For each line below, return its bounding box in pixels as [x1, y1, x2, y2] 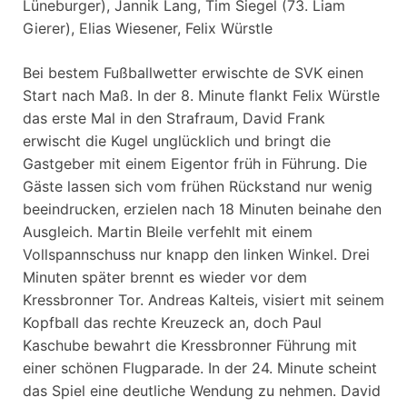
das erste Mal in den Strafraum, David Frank [23, 108, 325, 127]
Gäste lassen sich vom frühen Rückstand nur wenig [23, 176, 372, 195]
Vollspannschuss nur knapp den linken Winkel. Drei [23, 244, 370, 263]
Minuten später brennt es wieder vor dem [23, 267, 307, 286]
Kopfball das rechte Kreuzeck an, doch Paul [23, 313, 322, 332]
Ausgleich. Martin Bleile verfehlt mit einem [23, 222, 313, 241]
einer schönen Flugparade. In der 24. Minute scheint [23, 358, 377, 377]
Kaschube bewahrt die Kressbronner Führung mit [23, 335, 357, 354]
